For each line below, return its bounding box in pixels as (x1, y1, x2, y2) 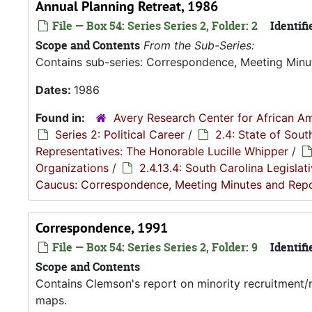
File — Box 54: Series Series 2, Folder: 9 (49, 240, 258, 255)
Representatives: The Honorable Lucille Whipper (36, 144, 288, 158)
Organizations (36, 161, 109, 175)
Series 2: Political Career (55, 127, 185, 141)
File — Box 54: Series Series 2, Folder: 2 (49, 18, 258, 33)
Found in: (36, 111, 88, 125)
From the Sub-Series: (143, 38, 254, 52)
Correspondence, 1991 (36, 219, 168, 237)
